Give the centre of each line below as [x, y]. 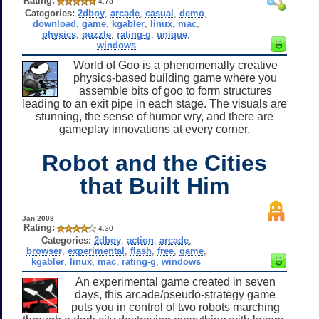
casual [160, 13]
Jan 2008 [38, 218]
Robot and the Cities [155, 163]
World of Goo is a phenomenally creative [175, 65]
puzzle [97, 34]
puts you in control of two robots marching [175, 307]
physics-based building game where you [175, 78]
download [55, 23]
